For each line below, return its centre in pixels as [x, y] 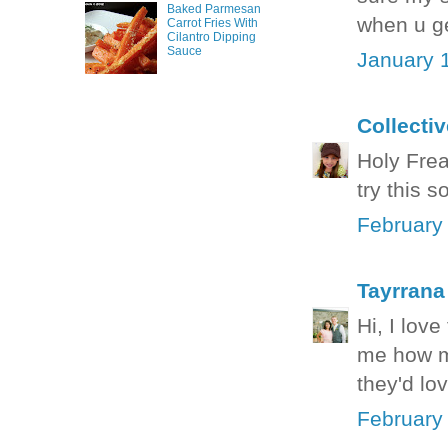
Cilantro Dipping [211, 37]
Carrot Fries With [212, 23]
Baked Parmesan [213, 9]
